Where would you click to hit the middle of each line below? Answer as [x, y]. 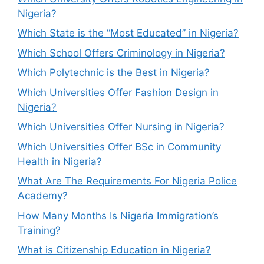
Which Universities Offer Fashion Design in [118, 92]
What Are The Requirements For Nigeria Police [127, 181]
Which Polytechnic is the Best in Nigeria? [114, 72]
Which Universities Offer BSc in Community [119, 146]
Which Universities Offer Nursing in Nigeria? [121, 127]
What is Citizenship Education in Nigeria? [114, 250]
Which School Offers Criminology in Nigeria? [121, 53]
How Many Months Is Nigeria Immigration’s [118, 215]
